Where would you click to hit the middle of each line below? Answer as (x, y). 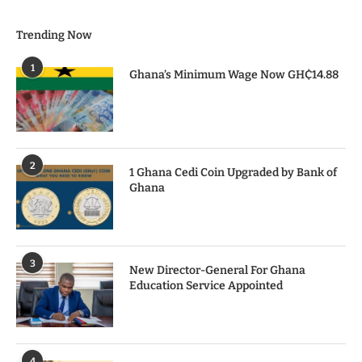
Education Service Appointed (206, 286)
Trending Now (54, 36)
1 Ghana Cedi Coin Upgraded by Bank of (233, 173)
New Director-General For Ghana (217, 271)
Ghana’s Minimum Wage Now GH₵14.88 (234, 75)
